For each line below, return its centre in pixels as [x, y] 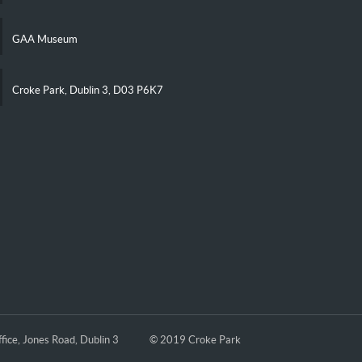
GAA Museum [44, 39]
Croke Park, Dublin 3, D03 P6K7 [86, 90]
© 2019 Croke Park [195, 339]
